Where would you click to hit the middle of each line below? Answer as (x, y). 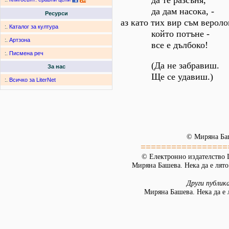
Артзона (20, 40)
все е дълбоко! (164, 45)
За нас (56, 67)
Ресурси (56, 14)
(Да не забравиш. (170, 65)
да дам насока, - (167, 11)
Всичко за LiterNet (32, 80)
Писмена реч (26, 53)
